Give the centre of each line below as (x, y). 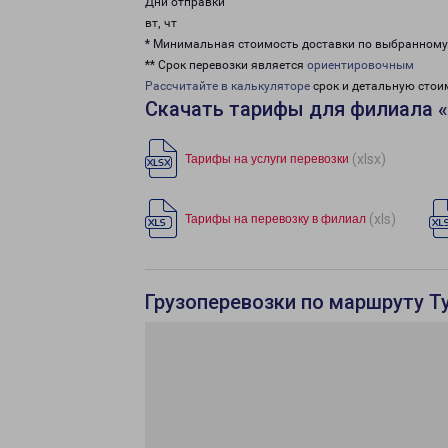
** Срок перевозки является (226, 65)
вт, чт (161, 23)
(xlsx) (369, 158)
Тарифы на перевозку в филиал (275, 219)
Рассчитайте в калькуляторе (227, 86)
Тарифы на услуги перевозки (267, 159)
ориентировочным (360, 65)
